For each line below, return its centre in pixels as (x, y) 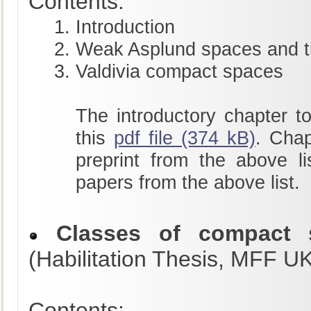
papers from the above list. (188, 182)
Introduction (125, 27)
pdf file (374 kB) (184, 138)
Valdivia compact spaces (179, 71)
